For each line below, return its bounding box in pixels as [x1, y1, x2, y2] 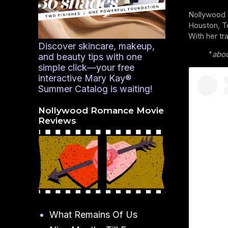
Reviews [38, 115, 76, 126]
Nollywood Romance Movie [38, 105, 164, 116]
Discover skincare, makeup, [38, 40, 155, 51]
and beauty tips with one [38, 51, 142, 62]
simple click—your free [38, 62, 134, 73]
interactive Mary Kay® [38, 72, 131, 83]
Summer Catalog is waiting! [38, 83, 153, 94]
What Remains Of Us [49, 209, 137, 220]
